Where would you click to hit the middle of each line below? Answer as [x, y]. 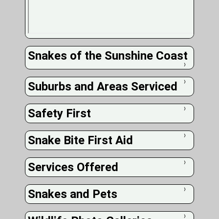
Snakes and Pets [73, 194]
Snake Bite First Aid [81, 140]
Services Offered [73, 167]
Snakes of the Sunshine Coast [108, 56]
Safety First [60, 113]
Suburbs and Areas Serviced [103, 87]
